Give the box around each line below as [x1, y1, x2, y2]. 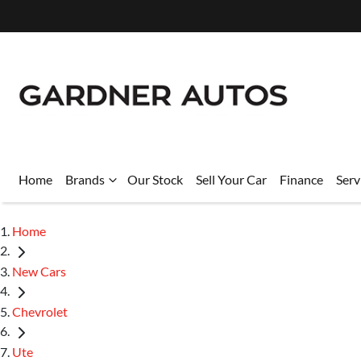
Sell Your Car [196, 172, 267, 187]
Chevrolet [12, 303, 68, 319]
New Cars [12, 263, 66, 279]
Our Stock [127, 172, 183, 187]
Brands [65, 172, 105, 187]
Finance [280, 172, 323, 187]
